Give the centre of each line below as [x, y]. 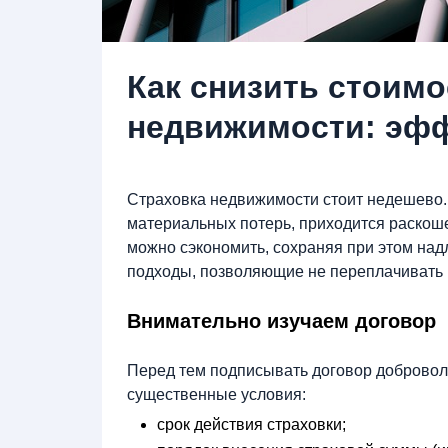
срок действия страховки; [251, 425]
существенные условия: [216, 395]
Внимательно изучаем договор [281, 321]
